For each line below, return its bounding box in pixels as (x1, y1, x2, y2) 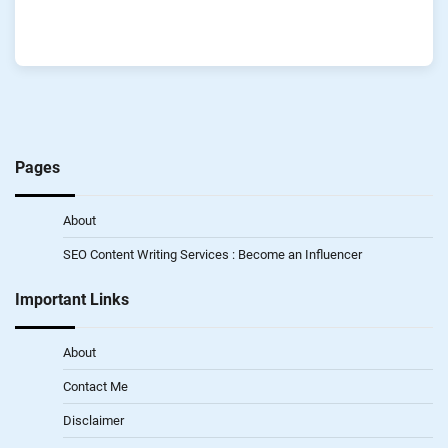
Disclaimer (63, 413, 124, 428)
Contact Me (63, 379, 128, 394)
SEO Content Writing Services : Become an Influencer (63, 247, 362, 262)
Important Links (15, 290, 129, 309)
